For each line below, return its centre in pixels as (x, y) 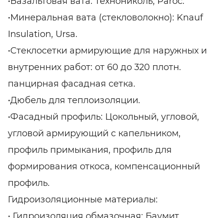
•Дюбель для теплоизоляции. (74, 100)
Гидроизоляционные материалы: (83, 200)
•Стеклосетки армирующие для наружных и (107, 51)
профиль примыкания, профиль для (90, 150)
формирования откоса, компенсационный (104, 167)
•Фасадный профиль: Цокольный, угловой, (103, 117)
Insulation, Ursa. (43, 34)
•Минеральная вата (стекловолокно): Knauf (105, 18)
